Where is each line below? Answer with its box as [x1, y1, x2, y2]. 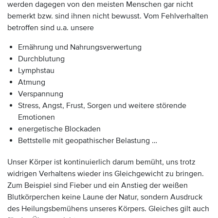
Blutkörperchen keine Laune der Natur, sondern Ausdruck [7, 192, 202, 202]
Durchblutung [18, 54, 65, 64]
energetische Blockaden [18, 124, 101, 134]
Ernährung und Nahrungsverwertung [18, 42, 142, 52]
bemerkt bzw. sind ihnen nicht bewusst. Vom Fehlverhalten [7, 11, 208, 21]
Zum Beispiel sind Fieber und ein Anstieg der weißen [7, 181, 188, 190]
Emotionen [18, 112, 55, 122]
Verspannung [18, 89, 63, 99]
